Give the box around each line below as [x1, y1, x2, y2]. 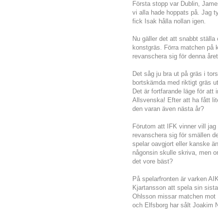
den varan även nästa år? [132, 105, 204, 113]
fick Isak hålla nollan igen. [132, 18, 210, 25]
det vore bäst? [132, 158, 173, 165]
